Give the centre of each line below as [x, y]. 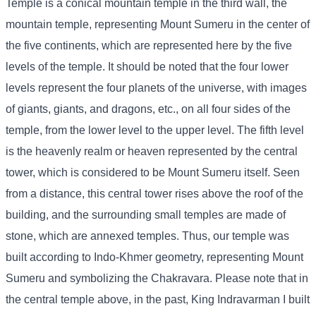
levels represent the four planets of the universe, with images [156, 88]
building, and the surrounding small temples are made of [146, 215]
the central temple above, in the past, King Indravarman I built [158, 300]
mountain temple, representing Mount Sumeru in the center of [158, 25]
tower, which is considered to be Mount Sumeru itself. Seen [153, 173]
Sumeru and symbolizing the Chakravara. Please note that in [157, 279]
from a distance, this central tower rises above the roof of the [154, 194]
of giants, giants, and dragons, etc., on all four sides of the [148, 109]
